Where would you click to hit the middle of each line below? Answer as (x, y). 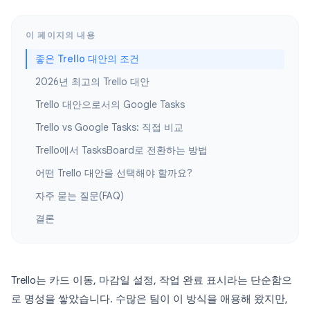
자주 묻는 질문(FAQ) (80, 196)
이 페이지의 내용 (61, 35)
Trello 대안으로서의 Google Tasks (110, 104)
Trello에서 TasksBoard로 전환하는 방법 (121, 150)
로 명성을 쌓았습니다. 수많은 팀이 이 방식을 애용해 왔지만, (149, 299)
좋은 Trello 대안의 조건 (87, 59)
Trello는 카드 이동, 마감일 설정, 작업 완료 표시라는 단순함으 (152, 280)
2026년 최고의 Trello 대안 (92, 82)
